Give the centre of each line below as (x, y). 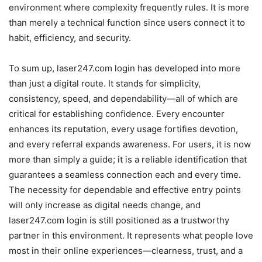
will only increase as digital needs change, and (105, 205)
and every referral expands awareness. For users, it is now (130, 144)
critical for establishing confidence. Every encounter (117, 114)
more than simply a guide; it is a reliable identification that (128, 160)
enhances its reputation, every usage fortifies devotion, (123, 129)
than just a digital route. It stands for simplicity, (105, 84)
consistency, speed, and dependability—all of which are (123, 99)
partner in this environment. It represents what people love (131, 236)
